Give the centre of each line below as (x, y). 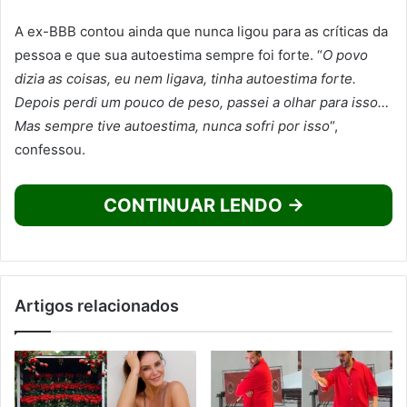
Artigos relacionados (97, 306)
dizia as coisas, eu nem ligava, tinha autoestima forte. (185, 79)
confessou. (50, 150)
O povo (345, 55)
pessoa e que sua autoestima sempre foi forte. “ (169, 55)
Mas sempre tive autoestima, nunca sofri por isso (172, 126)
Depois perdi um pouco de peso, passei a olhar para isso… (202, 103)
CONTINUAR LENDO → (203, 206)
